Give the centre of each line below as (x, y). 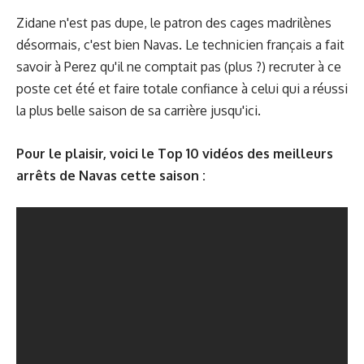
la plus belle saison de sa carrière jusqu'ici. (139, 110)
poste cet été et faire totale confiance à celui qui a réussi (182, 89)
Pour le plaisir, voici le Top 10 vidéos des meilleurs (175, 153)
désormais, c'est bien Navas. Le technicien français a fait (180, 45)
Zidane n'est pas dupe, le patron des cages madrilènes (174, 23)
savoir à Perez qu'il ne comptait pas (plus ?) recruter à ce (179, 67)
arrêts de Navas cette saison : (114, 175)
